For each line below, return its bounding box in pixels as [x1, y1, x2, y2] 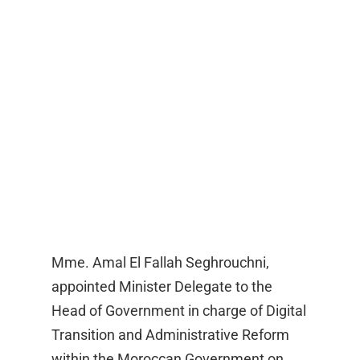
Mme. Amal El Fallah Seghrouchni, [51, 254, 269, 272]
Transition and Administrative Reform [51, 326, 289, 344]
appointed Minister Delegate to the [51, 278, 272, 296]
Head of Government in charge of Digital [51, 302, 306, 320]
